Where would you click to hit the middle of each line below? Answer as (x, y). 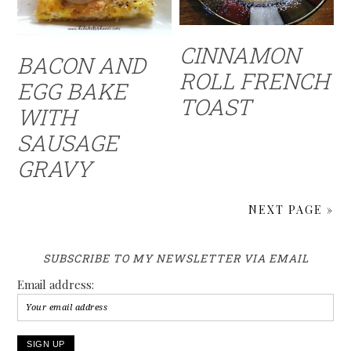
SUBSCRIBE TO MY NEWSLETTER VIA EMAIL (175, 259)
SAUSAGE (68, 143)
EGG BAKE (72, 92)
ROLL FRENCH (255, 81)
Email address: (56, 285)
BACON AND (82, 66)
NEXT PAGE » (291, 210)
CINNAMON (240, 56)
